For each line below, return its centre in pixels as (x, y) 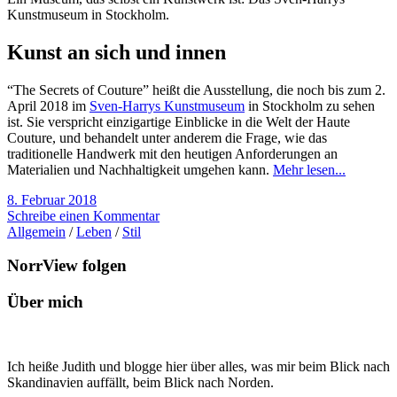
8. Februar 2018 (52, 199)
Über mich (45, 301)
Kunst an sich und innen (117, 52)
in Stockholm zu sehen (310, 105)
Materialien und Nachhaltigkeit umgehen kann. (138, 169)
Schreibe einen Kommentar (83, 215)
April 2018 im (48, 105)
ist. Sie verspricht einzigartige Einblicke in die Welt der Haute (179, 121)
